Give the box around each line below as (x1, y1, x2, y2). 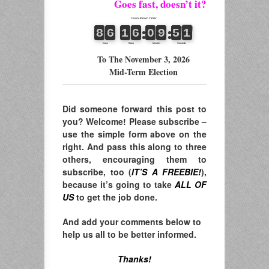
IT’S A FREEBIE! (131, 165, 201, 178)
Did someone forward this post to (62, 102, 207, 115)
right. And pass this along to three (62, 140, 207, 153)
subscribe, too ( (62, 165, 131, 178)
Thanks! (118, 252, 151, 265)
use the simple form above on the (62, 127, 207, 140)
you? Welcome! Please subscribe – (62, 115, 207, 127)
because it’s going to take (62, 178, 175, 190)
